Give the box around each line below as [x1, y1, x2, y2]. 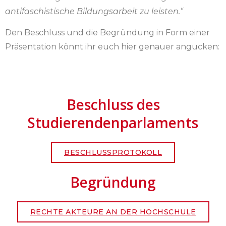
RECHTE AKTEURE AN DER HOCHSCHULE [30, 207, 196, 217]
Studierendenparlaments [28, 113, 198, 133]
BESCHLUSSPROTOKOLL [64, 148, 162, 157]
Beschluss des [66, 95, 160, 115]
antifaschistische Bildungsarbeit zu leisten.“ [5, 6, 183, 16]
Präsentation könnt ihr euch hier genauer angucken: [5, 41, 219, 51]
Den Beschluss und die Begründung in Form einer [5, 27, 210, 37]
